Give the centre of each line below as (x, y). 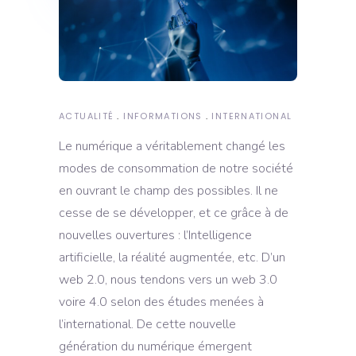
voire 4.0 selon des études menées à (161, 302)
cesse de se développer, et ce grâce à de (174, 213)
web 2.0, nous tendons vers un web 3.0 (168, 279)
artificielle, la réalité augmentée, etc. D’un (172, 257)
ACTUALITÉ (87, 116)
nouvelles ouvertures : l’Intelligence (155, 235)
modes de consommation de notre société (176, 168)
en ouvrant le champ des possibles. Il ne (168, 190)
